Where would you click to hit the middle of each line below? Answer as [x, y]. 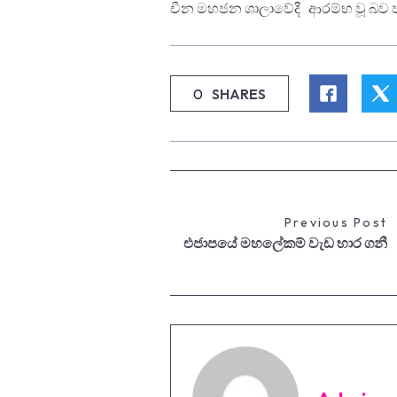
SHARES [239, 93]
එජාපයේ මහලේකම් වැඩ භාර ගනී [285, 243]
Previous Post [335, 222]
